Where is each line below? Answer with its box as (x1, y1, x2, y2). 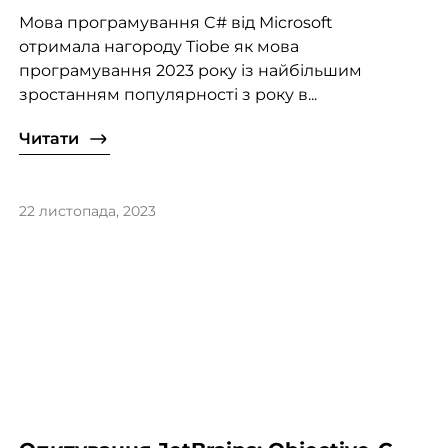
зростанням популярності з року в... (18, 85, 317, 105)
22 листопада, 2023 (18, 202, 156, 221)
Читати (18, 129, 79, 149)
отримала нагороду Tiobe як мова (18, 37, 299, 57)
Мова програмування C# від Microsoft (18, 13, 333, 33)
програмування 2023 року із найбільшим (18, 61, 362, 81)
